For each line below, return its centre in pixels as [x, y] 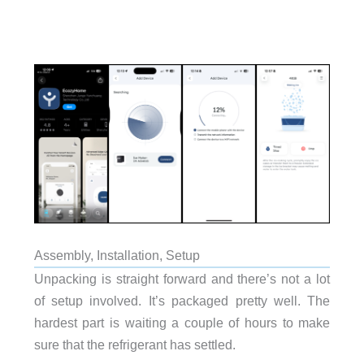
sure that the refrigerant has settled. [134, 345]
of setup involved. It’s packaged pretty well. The [182, 301]
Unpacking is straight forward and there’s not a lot [182, 279]
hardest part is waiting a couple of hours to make [182, 323]
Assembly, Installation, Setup [117, 256]
